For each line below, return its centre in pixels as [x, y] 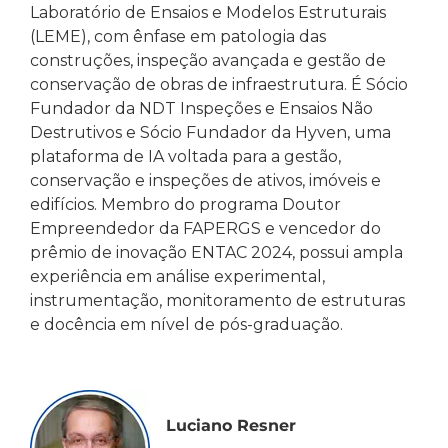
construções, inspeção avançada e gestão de [208, 61]
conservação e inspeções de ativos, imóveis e [205, 181]
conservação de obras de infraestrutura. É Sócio [219, 85]
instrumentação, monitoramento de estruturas [217, 301]
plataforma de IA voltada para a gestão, [185, 157]
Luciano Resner [231, 426]
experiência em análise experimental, [177, 277]
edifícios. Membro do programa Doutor [185, 205]
